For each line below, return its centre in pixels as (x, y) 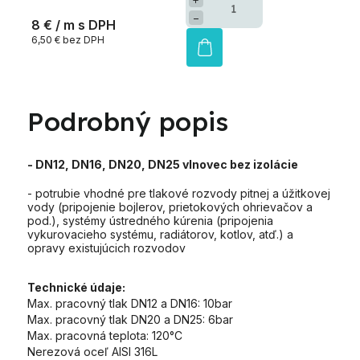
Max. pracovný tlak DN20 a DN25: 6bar (130, 320)
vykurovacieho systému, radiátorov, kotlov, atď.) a (160, 235)
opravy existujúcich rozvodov (106, 248)
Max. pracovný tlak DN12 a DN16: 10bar (130, 304)
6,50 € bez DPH (68, 40)
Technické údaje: (76, 288)
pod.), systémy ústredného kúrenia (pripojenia (150, 221)
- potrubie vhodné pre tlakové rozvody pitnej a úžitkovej (179, 194)
